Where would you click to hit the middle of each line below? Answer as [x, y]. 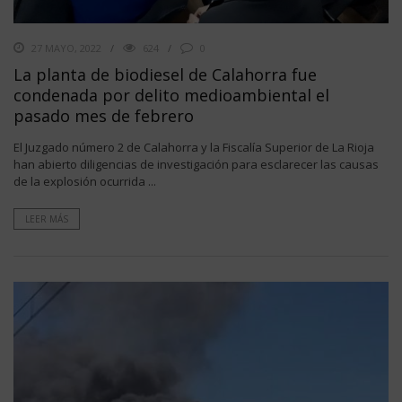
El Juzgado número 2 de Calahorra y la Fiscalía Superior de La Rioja [194, 147]
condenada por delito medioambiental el [171, 95]
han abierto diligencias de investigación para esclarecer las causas [196, 164]
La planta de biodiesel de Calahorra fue [165, 74]
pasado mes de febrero [108, 115]
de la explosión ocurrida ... [85, 181]
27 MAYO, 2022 [66, 48]
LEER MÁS [47, 218]
